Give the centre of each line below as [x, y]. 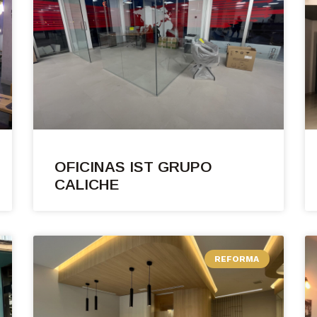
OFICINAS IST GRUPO [134, 167]
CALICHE [87, 185]
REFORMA [237, 259]
